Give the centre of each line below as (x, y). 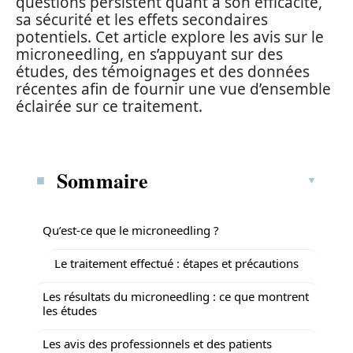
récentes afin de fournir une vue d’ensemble (173, 89)
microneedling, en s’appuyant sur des (149, 54)
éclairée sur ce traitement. (109, 106)
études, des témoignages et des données (163, 72)
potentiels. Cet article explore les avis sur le (170, 37)
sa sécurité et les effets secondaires (142, 20)
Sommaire (103, 180)
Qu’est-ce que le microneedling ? (131, 230)
